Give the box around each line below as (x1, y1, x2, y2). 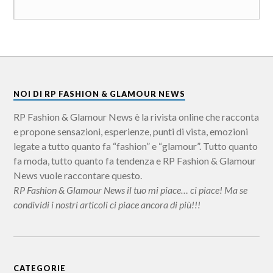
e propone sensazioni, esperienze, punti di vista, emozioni (13, 125, 249, 137)
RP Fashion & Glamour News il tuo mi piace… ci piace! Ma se (13, 183, 248, 196)
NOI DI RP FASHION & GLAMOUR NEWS (13, 88, 186, 99)
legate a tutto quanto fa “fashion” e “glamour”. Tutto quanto (13, 140, 258, 152)
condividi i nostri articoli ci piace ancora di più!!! (13, 198, 201, 210)
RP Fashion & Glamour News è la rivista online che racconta (13, 110, 260, 122)
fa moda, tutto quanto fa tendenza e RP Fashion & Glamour (13, 154, 257, 166)
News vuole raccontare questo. (13, 169, 143, 181)
